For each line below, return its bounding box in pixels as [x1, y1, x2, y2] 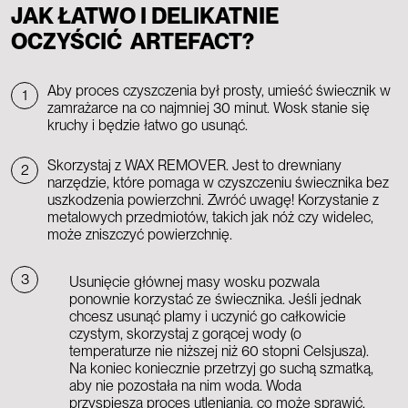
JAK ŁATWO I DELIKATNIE [11, 3, 279, 29]
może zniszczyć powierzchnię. [47, 226, 232, 243]
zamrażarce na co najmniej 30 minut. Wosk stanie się [47, 99, 370, 117]
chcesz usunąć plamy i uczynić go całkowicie [69, 308, 346, 325]
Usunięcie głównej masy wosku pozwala [69, 273, 320, 291]
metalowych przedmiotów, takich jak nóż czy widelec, [47, 209, 373, 226]
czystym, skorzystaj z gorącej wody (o [69, 325, 301, 342]
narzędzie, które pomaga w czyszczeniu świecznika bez [47, 174, 389, 191]
